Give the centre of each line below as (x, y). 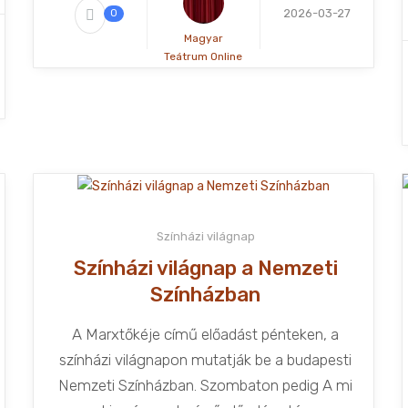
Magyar (203, 38)
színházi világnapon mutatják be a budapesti (206, 359)
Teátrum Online (204, 56)
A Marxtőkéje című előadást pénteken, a (206, 334)
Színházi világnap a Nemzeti (205, 268)
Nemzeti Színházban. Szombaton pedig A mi (206, 385)
